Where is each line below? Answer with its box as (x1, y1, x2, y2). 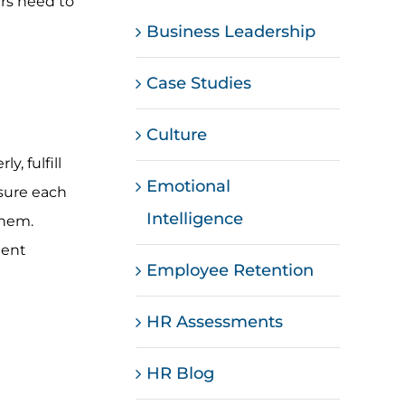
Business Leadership (146, 21, 316, 42)
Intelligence (146, 208, 244, 229)
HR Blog (146, 363, 215, 383)
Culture (146, 124, 208, 145)
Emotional (146, 175, 231, 196)
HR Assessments (146, 311, 284, 332)
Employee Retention (146, 259, 315, 280)
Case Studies (146, 72, 252, 93)
